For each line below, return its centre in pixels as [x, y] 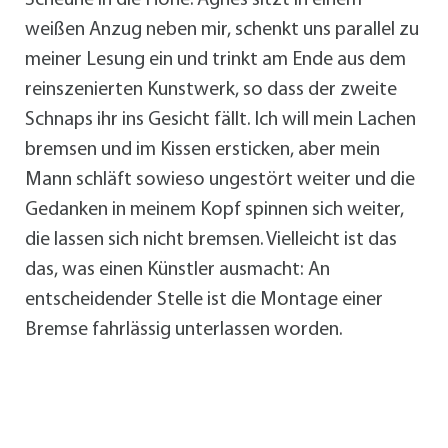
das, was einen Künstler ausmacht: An [177, 270]
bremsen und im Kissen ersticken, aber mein [202, 150]
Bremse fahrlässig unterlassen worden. [183, 330]
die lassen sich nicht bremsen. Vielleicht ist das [211, 240]
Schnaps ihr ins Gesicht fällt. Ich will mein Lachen [220, 120]
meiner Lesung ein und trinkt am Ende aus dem [215, 60]
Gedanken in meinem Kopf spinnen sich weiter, [214, 210]
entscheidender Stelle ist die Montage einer [204, 300]
